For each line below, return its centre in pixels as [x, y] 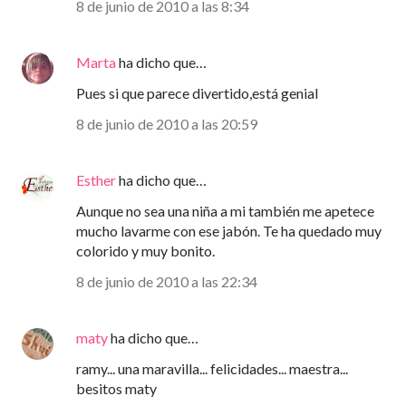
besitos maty [116, 389]
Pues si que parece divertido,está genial [197, 93]
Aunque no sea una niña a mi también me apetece [225, 211]
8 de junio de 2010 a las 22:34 [167, 282]
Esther [96, 180]
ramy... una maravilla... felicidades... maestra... [212, 369]
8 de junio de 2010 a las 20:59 [167, 124]
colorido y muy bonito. [145, 251]
